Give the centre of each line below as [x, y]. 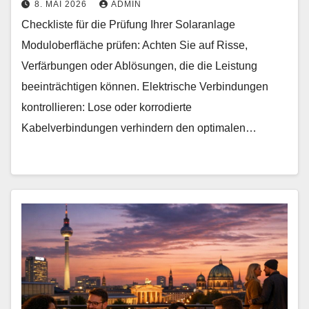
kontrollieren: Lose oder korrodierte [107, 107]
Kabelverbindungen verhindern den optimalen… [139, 128]
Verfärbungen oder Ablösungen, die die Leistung [139, 66]
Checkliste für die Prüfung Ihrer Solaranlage [128, 24]
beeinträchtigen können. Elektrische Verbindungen [145, 87]
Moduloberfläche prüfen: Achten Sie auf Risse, [134, 45]
